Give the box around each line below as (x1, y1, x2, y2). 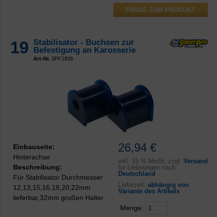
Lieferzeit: (118, 181, 148, 189)
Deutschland (118, 170, 155, 178)
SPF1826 (50, 55, 73, 62)
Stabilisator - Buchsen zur (33, 37, 134, 47)
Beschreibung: (13, 163, 62, 171)
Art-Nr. (33, 55, 50, 62)
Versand (183, 157, 208, 165)
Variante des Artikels (118, 187, 180, 195)
